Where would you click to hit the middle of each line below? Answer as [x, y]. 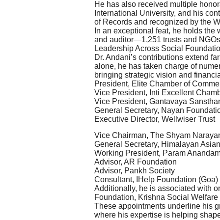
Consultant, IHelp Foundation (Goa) [156, 179]
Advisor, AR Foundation [136, 162]
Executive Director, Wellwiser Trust [155, 119]
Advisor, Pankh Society [135, 170]
